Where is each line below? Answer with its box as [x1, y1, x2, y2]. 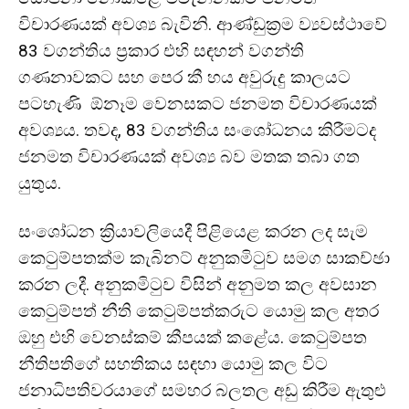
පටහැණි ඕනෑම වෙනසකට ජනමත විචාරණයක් [18, 92, 377, 114]
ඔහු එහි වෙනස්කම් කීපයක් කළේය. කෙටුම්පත [18, 326, 367, 348]
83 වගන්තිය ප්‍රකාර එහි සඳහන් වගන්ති [18, 39, 304, 61]
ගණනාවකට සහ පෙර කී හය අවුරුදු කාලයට [18, 66, 351, 88]
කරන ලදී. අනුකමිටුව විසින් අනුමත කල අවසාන [18, 273, 377, 295]
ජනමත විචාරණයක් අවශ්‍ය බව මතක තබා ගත [18, 145, 360, 167]
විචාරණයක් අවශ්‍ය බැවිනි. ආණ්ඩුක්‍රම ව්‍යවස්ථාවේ [18, 13, 387, 35]
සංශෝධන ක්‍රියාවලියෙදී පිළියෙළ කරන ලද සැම [18, 220, 368, 242]
